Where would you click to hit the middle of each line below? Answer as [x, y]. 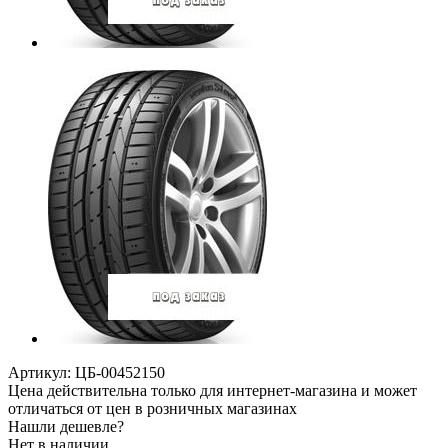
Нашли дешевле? [66, 426]
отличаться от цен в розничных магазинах [152, 408]
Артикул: [39, 372]
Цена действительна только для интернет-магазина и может [212, 390]
